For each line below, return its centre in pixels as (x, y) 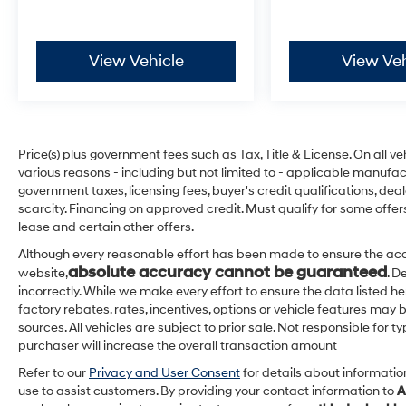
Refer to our (53, 373)
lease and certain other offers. (106, 227)
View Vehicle (136, 62)
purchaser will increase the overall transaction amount (178, 346)
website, (43, 274)
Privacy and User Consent (164, 373)
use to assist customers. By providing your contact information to (208, 391)
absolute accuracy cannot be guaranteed (227, 273)
